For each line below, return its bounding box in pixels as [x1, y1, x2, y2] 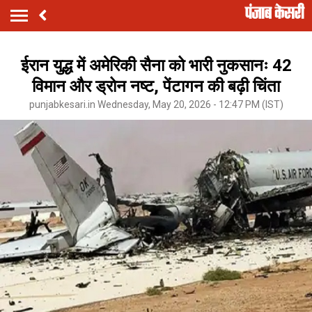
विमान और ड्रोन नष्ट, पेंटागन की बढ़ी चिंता [32, 76, 280, 96]
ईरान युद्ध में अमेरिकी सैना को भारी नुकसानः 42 [20, 55, 292, 75]
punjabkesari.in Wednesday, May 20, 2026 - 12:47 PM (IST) [29, 98, 283, 110]
